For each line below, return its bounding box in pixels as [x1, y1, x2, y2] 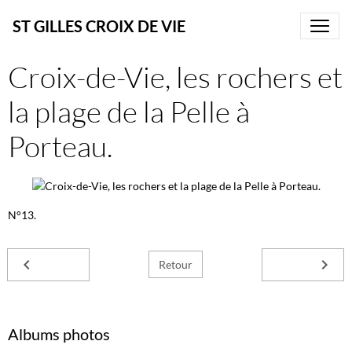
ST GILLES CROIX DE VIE [13, 16, 185, 35]
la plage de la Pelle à [8, 93, 250, 129]
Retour [159, 258, 192, 272]
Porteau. [8, 128, 112, 163]
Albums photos [8, 324, 110, 343]
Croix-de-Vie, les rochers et [8, 59, 343, 94]
